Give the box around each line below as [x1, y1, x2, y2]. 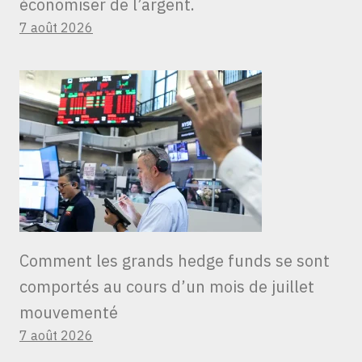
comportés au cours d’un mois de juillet [19, 276, 314, 298]
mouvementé [19, 301, 118, 324]
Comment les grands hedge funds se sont [19, 250, 330, 272]
